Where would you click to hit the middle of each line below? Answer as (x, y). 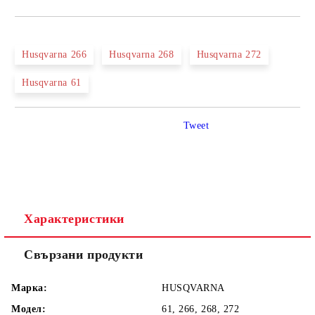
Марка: (30, 288)
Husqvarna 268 (142, 54)
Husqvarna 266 (54, 54)
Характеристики (74, 219)
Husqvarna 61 (52, 83)
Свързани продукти (84, 255)
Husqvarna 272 (229, 54)
